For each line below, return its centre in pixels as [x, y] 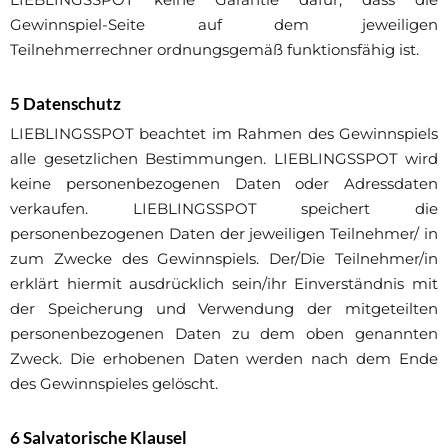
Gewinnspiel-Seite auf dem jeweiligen [224, 24]
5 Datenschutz [65, 103]
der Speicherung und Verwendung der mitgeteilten [224, 308]
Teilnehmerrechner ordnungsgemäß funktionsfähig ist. [214, 49]
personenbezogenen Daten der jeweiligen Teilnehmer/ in [224, 233]
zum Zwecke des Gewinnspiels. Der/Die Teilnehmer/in [224, 258]
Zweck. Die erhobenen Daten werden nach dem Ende [224, 358]
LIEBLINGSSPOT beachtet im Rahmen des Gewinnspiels [224, 133]
